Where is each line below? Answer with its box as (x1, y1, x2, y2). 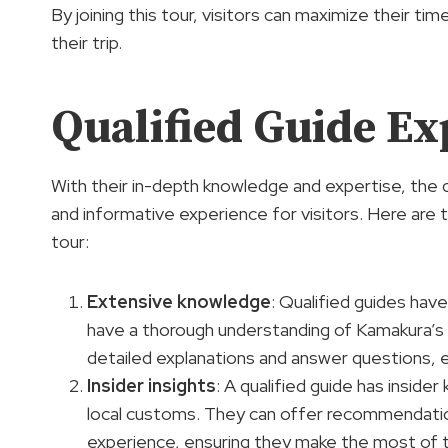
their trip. (51, 31, 122, 55)
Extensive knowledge (87, 289, 271, 313)
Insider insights (87, 373, 216, 397)
